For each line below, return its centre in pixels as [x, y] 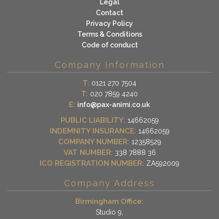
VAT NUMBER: [88, 153]
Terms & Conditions [109, 34]
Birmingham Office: [109, 202]
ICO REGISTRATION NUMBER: [92, 164]
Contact [109, 13]
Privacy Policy [109, 24]
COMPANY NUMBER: [94, 142]
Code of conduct [109, 45]
